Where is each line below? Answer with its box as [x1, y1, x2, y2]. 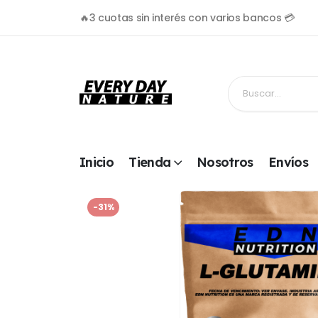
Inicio [79, 154, 114, 170]
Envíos [268, 154, 309, 170]
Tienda [128, 154, 171, 170]
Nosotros [196, 154, 253, 170]
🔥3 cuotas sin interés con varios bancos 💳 [79, 11, 295, 25]
